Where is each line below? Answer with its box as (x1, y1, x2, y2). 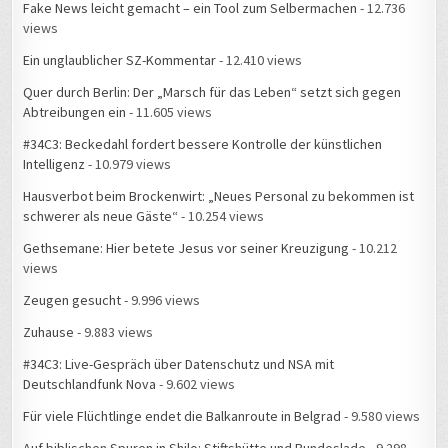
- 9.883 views (74, 323, 154, 342)
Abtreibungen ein (23, 103, 127, 122)
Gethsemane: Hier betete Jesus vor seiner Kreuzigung (23, 239, 350, 258)
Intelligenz (23, 155, 86, 174)
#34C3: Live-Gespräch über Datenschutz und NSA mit (23, 355, 335, 374)
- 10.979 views (85, 155, 172, 174)
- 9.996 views (121, 291, 201, 310)
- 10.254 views (178, 207, 265, 226)
